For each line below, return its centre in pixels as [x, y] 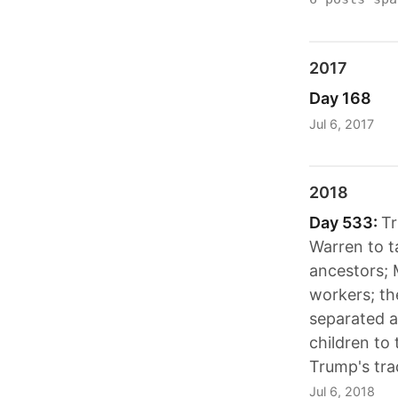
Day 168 [340, 99]
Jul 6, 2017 [342, 123]
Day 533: [345, 222]
